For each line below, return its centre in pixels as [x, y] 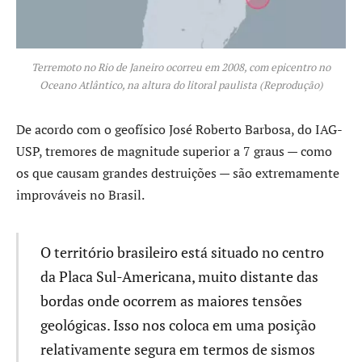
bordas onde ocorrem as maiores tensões [171, 301]
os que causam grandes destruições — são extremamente [178, 173]
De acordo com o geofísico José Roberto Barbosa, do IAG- [179, 130]
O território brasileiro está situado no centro [182, 253]
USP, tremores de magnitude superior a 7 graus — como [174, 152]
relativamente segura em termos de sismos [177, 349]
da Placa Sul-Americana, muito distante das [179, 277]
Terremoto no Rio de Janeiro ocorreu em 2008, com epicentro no [181, 67]
